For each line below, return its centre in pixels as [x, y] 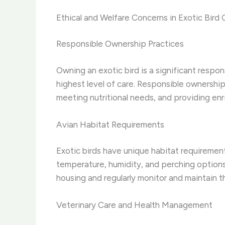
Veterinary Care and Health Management [134, 205]
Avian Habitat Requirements [110, 124]
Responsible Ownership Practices [120, 44]
